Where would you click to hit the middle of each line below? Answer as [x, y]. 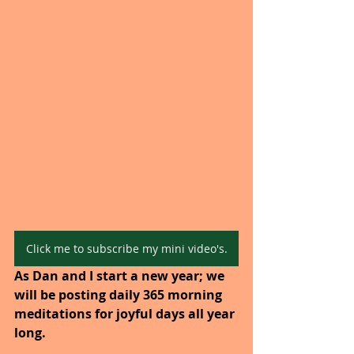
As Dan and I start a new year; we [121, 275]
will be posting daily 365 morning [120, 294]
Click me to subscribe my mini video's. [126, 248]
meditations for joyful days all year [126, 313]
